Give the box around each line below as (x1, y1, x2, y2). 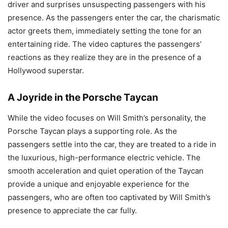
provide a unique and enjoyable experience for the (8, 179, 189, 189)
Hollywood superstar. (8, 65, 84, 75)
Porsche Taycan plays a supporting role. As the (8, 126, 177, 136)
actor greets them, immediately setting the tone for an (8, 25, 202, 36)
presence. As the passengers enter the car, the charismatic (8, 12, 220, 22)
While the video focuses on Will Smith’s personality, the (8, 112, 206, 123)
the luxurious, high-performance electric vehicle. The (8, 152, 201, 162)
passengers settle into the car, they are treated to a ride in (8, 139, 216, 149)
